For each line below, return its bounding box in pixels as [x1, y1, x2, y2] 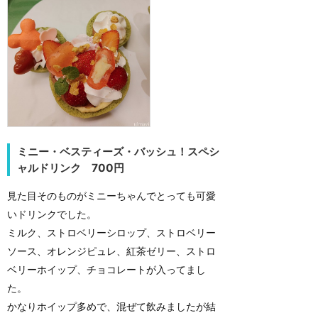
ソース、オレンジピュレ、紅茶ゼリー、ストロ [7, 245, 216, 258]
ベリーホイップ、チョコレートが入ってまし [7, 263, 206, 276]
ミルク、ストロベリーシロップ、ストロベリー [7, 226, 216, 239]
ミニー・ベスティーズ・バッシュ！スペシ [17, 144, 219, 158]
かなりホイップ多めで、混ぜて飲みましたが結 [7, 300, 216, 313]
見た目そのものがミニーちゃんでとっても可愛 [7, 190, 216, 202]
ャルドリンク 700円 [17, 160, 124, 175]
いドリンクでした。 [7, 208, 97, 221]
